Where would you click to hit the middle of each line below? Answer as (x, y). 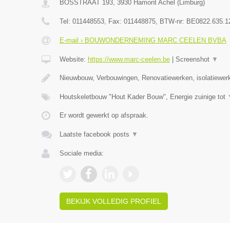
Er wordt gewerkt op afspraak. (104, 115)
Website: (73, 59)
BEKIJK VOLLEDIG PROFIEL (113, 201)
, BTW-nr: (171, 21)
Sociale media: (81, 153)
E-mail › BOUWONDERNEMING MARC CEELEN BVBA (143, 40)
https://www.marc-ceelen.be (129, 59)
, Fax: (114, 21)
